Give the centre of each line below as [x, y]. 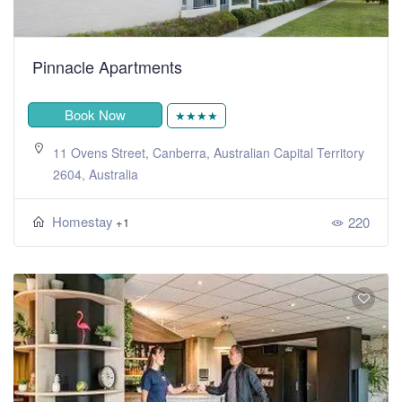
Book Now [95, 114]
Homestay [83, 221]
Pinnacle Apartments [107, 66]
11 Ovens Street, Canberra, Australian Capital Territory [209, 152]
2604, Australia [96, 174]
